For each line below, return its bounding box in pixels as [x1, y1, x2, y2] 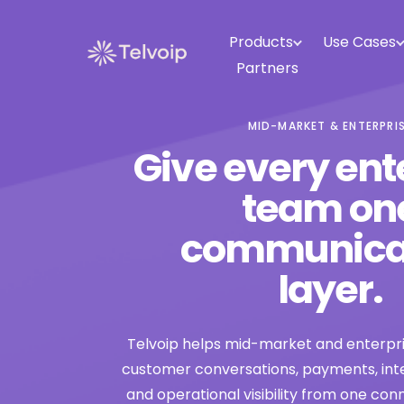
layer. [277, 262, 383, 317]
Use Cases [323, 32, 396, 52]
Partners [236, 58, 298, 78]
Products [229, 32, 293, 52]
